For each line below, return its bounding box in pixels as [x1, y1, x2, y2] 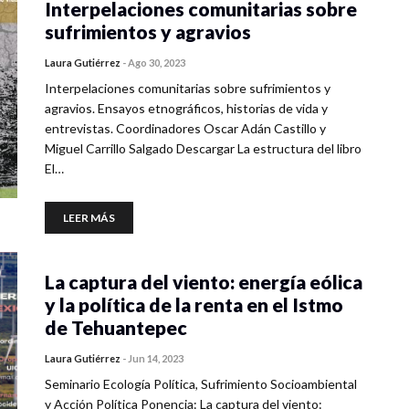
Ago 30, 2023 [128, 57, 185, 68]
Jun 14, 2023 [128, 352, 184, 364]
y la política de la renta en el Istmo [45, 293, 343, 316]
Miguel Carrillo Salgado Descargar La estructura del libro [45, 141, 362, 156]
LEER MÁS [63, 211, 115, 225]
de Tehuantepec [45, 316, 187, 339]
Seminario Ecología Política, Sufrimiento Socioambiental [45, 376, 357, 392]
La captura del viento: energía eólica [45, 270, 362, 293]
